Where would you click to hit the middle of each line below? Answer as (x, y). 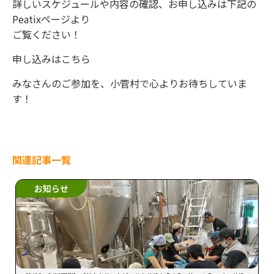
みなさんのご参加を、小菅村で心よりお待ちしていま (130, 83)
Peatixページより (51, 19)
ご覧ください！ (46, 35)
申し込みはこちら (51, 59)
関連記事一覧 (42, 160)
